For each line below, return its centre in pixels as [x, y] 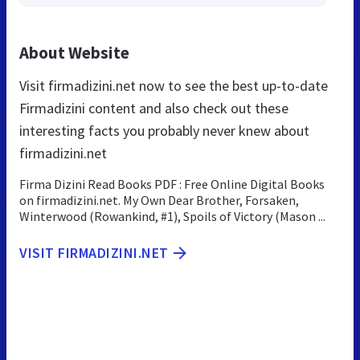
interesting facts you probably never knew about [164, 131]
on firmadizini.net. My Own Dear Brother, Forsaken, [159, 200]
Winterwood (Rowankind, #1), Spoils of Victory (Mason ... [172, 217]
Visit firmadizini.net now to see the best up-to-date [174, 86]
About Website [74, 53]
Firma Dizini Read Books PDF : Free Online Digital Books [172, 184]
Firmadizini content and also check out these [154, 108]
